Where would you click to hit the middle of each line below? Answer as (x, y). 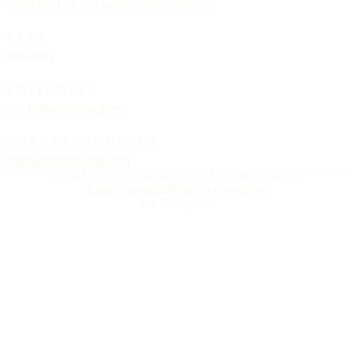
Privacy (185, 190)
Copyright (141, 190)
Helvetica (30, 57)
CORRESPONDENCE (84, 142)
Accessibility (236, 190)
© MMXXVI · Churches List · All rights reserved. (176, 176)
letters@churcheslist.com (68, 161)
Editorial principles (74, 109)
